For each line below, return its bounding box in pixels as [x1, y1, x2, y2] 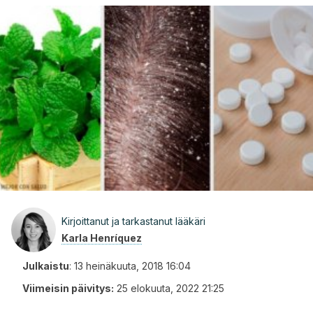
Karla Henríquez [61, 232, 142, 244]
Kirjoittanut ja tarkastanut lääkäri [61, 215, 205, 227]
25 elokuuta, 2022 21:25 [117, 282, 224, 294]
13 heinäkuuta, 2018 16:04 [74, 260, 191, 272]
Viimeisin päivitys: [22, 282, 114, 294]
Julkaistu [22, 260, 69, 272]
